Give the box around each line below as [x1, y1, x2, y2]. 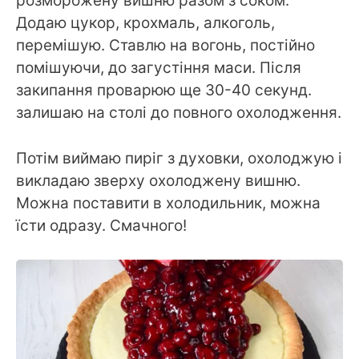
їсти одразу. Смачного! [16, 216, 187, 235]
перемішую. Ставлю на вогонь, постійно [16, 36, 315, 55]
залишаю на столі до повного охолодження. [16, 103, 341, 123]
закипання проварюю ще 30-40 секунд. [16, 81, 312, 100]
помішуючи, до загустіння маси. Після [16, 58, 301, 78]
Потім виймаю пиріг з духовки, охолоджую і [16, 148, 342, 167]
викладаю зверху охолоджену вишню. [16, 171, 301, 190]
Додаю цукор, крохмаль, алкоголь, [16, 14, 275, 33]
